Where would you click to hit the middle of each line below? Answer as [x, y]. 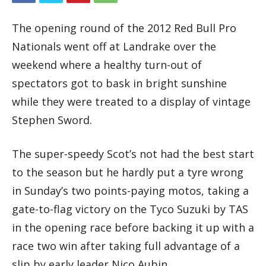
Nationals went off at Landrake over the [114, 47]
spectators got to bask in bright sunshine [119, 83]
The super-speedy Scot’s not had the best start [133, 154]
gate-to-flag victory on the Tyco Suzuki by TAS [130, 209]
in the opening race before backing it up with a [133, 228]
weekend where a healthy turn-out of [107, 65]
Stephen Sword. [52, 120]
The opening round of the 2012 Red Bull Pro [124, 28]
